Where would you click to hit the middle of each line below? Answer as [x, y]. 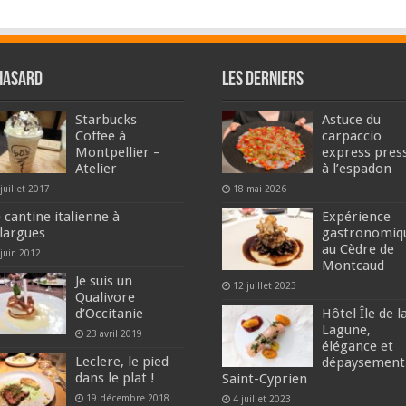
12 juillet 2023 [264, 285]
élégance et [357, 346]
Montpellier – [118, 152]
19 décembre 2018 [128, 397]
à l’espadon [356, 168]
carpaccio [351, 135]
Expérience [356, 216]
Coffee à [101, 135]
